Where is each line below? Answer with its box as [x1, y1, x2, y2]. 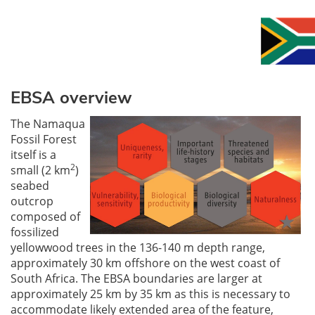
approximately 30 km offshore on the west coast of [11, 255, 280, 271]
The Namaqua [11, 116, 85, 131]
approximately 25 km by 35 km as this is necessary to [11, 286, 290, 302]
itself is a [11, 147, 56, 162]
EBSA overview [11, 86, 132, 109]
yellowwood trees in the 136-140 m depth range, [11, 240, 265, 255]
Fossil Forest [11, 131, 77, 147]
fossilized [11, 224, 59, 240]
